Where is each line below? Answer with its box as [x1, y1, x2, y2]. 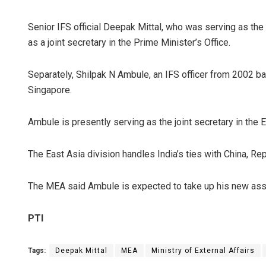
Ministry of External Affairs [151, 246, 255, 255]
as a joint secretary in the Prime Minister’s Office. [28, 37, 230, 49]
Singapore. [28, 84, 72, 96]
